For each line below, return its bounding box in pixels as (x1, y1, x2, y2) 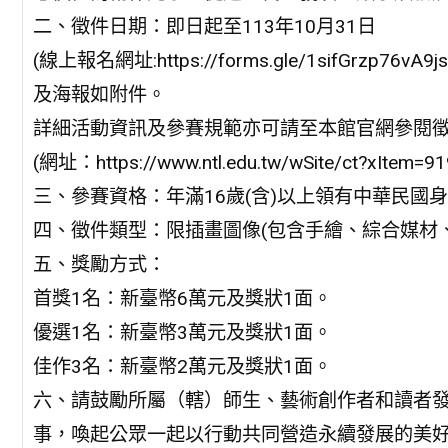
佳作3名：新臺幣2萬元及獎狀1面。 (32, 354, 332, 378)
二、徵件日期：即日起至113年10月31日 (32, 14, 376, 38)
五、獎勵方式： (32, 252, 166, 276)
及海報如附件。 (32, 82, 166, 106)
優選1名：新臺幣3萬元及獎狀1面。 (32, 320, 332, 344)
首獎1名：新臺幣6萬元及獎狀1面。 (32, 286, 332, 310)
